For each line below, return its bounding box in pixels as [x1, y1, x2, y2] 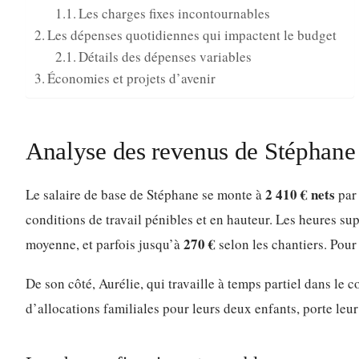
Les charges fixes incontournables [78, 4, 270, 23]
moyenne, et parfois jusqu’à [26, 235, 184, 254]
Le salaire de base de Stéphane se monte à [26, 185, 265, 204]
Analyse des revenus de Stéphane [26, 137, 356, 166]
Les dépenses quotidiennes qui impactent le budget [47, 26, 337, 45]
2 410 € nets [265, 184, 335, 205]
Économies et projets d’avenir [47, 69, 216, 88]
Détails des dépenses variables [78, 47, 252, 67]
